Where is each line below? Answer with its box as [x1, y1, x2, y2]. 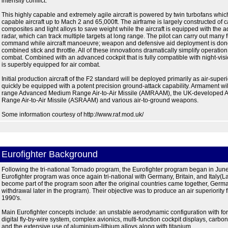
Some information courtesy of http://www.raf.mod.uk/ [1, 111, 144, 118]
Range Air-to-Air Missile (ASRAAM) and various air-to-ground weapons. [1, 97, 198, 104]
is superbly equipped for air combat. [1, 61, 100, 68]
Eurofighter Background [1, 149, 98, 159]
